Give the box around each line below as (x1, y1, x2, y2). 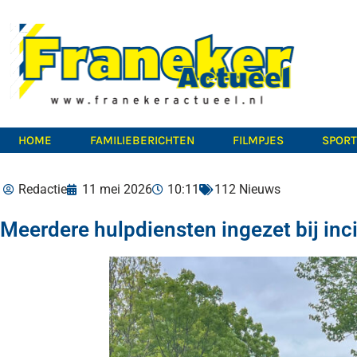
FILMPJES (233, 133, 284, 147)
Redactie (18, 182, 67, 197)
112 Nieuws (214, 182, 280, 197)
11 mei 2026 (82, 182, 152, 197)
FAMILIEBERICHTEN (90, 133, 194, 147)
